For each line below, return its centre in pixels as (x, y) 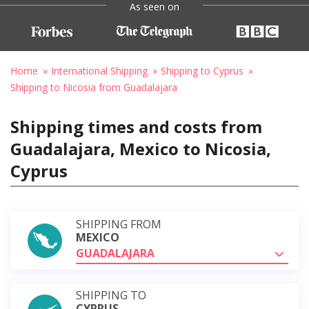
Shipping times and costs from (136, 126)
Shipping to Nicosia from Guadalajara (94, 87)
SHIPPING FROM (119, 224)
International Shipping (99, 70)
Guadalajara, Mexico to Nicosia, (141, 148)
